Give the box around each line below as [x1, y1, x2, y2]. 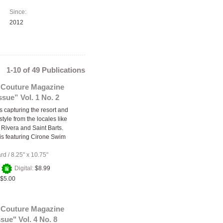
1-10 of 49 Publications [6, 66, 85, 74]
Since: [9, 8, 26, 15]
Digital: [13, 165, 35, 172]
